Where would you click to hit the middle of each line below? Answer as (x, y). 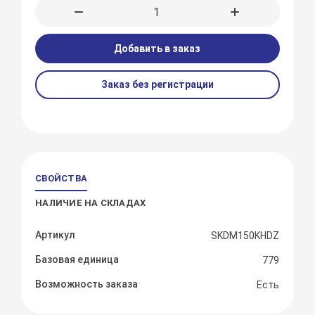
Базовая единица (77, 260)
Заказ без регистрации (157, 85)
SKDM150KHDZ (245, 236)
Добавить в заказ (157, 49)
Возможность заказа (87, 284)
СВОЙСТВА (62, 179)
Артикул (56, 235)
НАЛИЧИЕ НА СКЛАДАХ (91, 203)
